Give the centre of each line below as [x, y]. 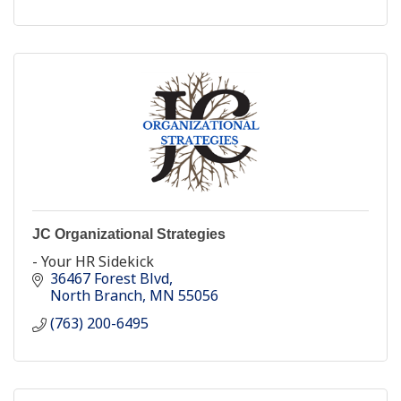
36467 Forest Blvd [110, 278]
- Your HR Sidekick [93, 261]
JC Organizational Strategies [129, 234]
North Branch [96, 295]
